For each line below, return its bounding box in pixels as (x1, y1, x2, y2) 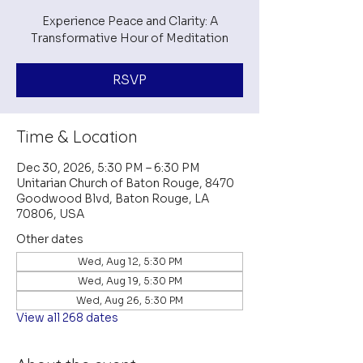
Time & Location (16, 126, 138, 147)
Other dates (16, 232, 83, 246)
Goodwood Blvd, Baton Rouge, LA (16, 191, 209, 206)
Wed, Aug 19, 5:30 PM (77, 275, 182, 287)
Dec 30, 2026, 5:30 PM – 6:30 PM (16, 160, 200, 175)
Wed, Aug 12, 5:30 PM (77, 255, 182, 267)
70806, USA (16, 207, 84, 221)
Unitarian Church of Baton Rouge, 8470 (16, 176, 234, 190)
